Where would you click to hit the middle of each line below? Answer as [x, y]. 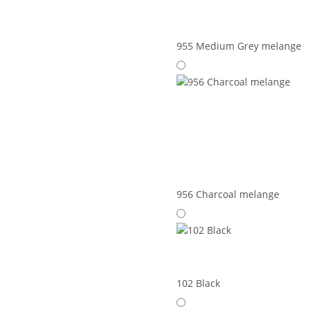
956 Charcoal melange [228, 195]
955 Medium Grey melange [239, 46]
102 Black [198, 283]
